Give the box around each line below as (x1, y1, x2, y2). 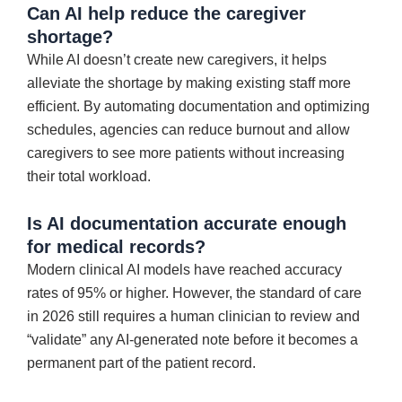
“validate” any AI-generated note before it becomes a (27, 331, 358, 347)
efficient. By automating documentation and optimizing (27, 98, 370, 114)
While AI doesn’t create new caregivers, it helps (27, 51, 327, 67)
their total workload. (27, 168, 151, 184)
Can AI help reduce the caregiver (27, 3, 306, 23)
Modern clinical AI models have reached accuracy (27, 261, 342, 277)
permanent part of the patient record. (27, 354, 256, 371)
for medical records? (27, 236, 205, 257)
